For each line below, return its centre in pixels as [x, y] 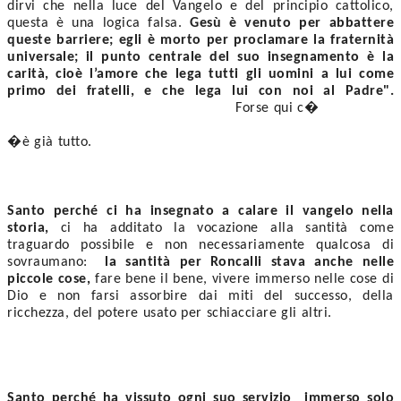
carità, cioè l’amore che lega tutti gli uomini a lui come [200, 74]
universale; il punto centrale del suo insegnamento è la [200, 57]
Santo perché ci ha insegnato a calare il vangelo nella [200, 211]
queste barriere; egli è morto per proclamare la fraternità [200, 40]
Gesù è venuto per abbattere [292, 23]
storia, [28, 228]
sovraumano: [56, 262]
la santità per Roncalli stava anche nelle [249, 262]
